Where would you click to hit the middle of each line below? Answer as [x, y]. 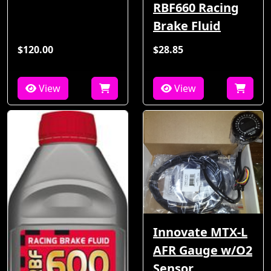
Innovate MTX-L [200, 232]
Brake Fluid [187, 26]
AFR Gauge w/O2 [203, 250]
